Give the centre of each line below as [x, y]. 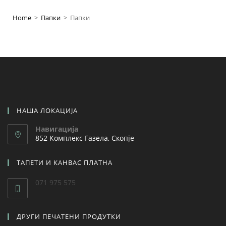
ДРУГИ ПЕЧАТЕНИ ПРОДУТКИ [69, 216]
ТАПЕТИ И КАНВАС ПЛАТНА [65, 162]
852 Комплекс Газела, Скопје [85, 138]
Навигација [57, 129]
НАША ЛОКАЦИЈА [47, 110]
